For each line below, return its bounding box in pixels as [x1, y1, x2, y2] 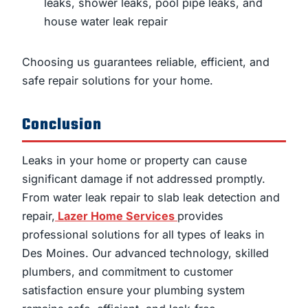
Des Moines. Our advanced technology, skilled [22, 245, 269, 260]
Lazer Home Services [55, 208, 177, 223]
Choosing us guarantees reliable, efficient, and [22, 54, 269, 69]
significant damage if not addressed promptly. [22, 171, 265, 186]
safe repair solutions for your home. [22, 73, 213, 87]
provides [177, 208, 223, 223]
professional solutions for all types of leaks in [22, 227, 265, 241]
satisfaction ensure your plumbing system [22, 283, 245, 297]
